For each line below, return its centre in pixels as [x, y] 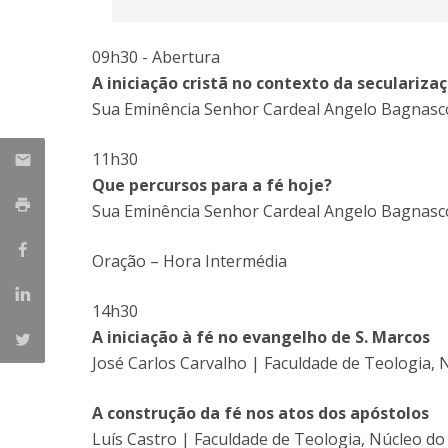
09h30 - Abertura [156, 57]
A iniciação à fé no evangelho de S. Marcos [261, 337]
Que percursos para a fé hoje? [212, 185]
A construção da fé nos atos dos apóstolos [260, 413]
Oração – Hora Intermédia [189, 261]
